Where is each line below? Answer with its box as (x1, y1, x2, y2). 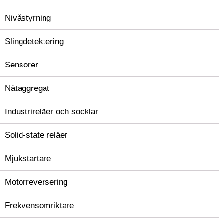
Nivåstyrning (5, 13, 51, 22)
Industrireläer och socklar (5, 107, 98, 116)
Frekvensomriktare (5, 201, 74, 210)
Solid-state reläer (5, 131, 67, 140)
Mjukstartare (5, 154, 51, 163)
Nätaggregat (5, 84, 49, 93)
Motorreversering (5, 177, 67, 187)
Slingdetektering (5, 37, 64, 46)
